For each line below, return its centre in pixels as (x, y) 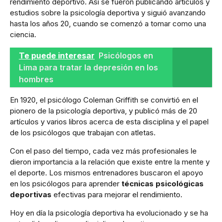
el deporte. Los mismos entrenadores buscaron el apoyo (107, 172)
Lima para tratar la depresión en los (88, 67)
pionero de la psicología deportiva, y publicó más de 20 (104, 111)
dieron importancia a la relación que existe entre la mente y (110, 162)
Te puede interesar (57, 55)
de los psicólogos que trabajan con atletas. (83, 132)
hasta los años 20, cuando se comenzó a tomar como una (108, 23)
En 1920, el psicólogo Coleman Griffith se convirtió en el (104, 100)
